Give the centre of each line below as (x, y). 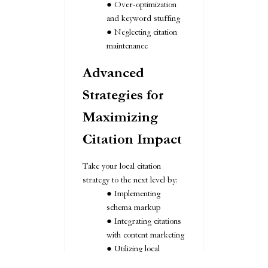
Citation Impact (132, 139)
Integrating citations (148, 221)
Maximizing (121, 117)
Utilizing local (137, 248)
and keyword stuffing (143, 18)
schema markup (133, 207)
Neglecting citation (146, 32)
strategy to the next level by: (130, 179)
